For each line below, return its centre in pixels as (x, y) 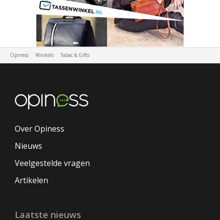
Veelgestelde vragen (52, 163)
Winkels (44, 55)
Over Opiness (40, 129)
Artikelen (31, 180)
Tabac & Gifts (75, 55)
